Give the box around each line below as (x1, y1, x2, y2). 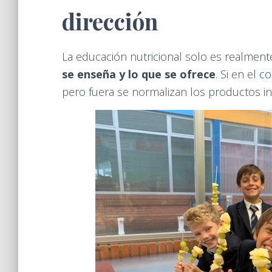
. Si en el (216, 67, 259, 81)
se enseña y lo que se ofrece (62, 67, 216, 81)
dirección (62, 6, 158, 36)
